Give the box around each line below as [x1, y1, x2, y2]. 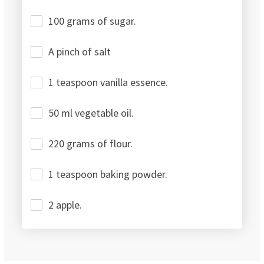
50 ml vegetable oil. [48, 106, 134, 120]
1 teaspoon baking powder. [48, 167, 167, 181]
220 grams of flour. [48, 137, 133, 151]
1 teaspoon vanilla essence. [48, 75, 168, 90]
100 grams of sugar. [48, 14, 136, 28]
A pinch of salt [48, 45, 111, 59]
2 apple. [48, 198, 82, 212]
